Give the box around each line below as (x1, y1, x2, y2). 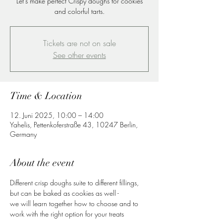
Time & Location (10, 90, 82, 102)
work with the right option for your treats (10, 209, 124, 219)
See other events (53, 50, 106, 60)
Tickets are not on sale (43, 38, 116, 49)
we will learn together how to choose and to (10, 199, 140, 208)
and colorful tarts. (54, 6, 105, 16)
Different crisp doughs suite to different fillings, (10, 178, 141, 187)
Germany (10, 129, 37, 139)
